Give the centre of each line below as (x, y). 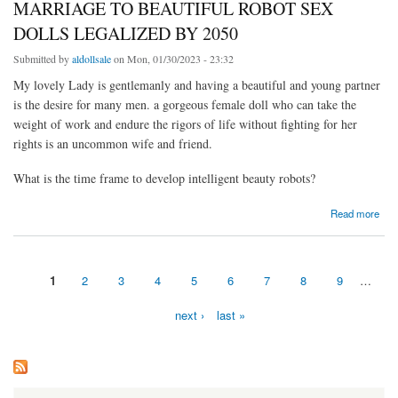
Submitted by (43, 59)
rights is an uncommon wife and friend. (113, 144)
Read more (355, 213)
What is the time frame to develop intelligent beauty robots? (164, 179)
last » (231, 314)
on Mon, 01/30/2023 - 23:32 (172, 59)
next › (190, 314)
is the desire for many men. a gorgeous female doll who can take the (185, 105)
